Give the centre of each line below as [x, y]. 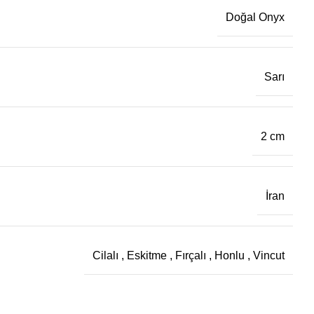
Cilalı [107, 255]
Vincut [269, 255]
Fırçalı [192, 255]
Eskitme [148, 255]
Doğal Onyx [255, 17]
